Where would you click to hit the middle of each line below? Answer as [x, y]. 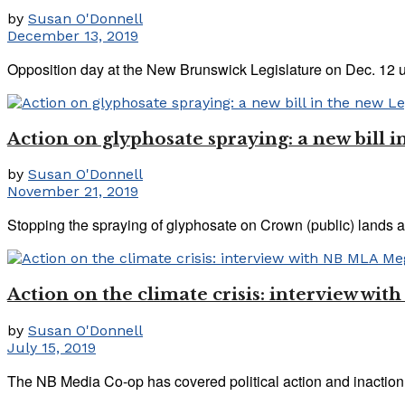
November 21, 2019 [73, 192]
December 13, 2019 [73, 36]
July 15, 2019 [52, 347]
